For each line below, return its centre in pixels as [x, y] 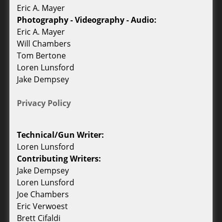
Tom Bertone [41, 56]
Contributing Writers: [59, 159]
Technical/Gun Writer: [60, 135]
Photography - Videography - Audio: [87, 20]
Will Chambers [44, 44]
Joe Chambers [43, 194]
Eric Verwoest [42, 206]
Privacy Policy [44, 103]
